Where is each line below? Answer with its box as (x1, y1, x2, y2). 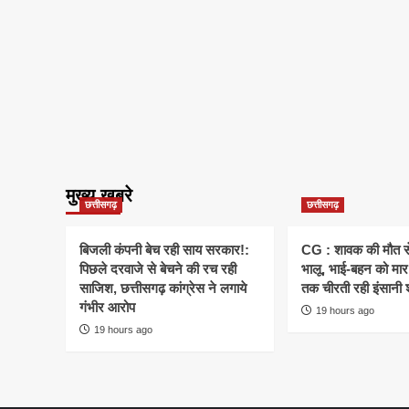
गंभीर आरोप (79, 299, 135, 316)
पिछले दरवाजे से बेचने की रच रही (79, 261, 236, 278)
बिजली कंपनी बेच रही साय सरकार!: (79, 242, 249, 258)
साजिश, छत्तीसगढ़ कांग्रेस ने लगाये (79, 280, 246, 297)
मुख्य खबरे (66, 185, 132, 206)
